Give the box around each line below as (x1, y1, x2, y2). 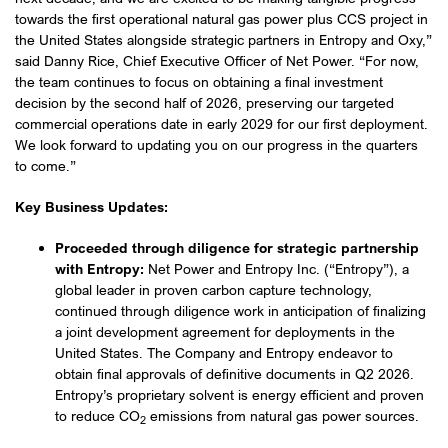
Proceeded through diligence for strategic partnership (55, 239, 419, 257)
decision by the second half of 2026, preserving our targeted (15, 94, 394, 112)
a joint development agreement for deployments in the (55, 323, 395, 341)
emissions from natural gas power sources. (146, 407, 419, 425)
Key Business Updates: (15, 198, 168, 216)
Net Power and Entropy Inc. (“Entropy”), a (148, 260, 409, 278)
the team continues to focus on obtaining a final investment (15, 73, 383, 91)
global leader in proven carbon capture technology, (55, 281, 372, 299)
